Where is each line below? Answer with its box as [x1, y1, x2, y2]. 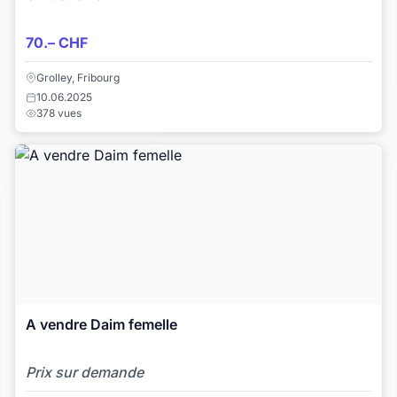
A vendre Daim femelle [26, 315, 177, 334]
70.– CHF [26, 33, 88, 51]
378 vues [36, 106, 82, 121]
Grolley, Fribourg [36, 71, 120, 85]
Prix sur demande [26, 362, 144, 381]
